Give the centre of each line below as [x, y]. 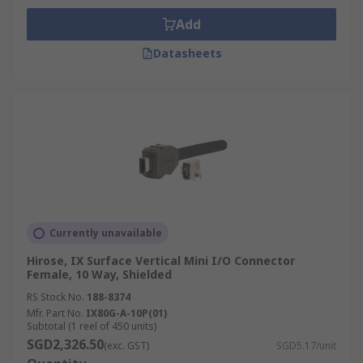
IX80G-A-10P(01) [126, 313]
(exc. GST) [126, 346]
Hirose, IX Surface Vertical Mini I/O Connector [161, 261]
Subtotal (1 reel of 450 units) [92, 326]
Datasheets [187, 53]
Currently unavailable [106, 233]
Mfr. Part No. [55, 313]
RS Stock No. [56, 297]
